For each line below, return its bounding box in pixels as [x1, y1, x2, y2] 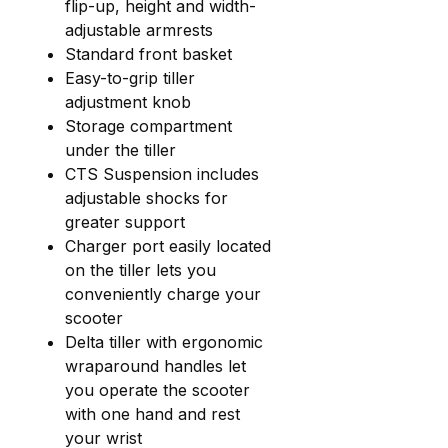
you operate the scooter [65, 379, 250, 400]
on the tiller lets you [65, 259, 216, 280]
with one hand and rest [65, 403, 240, 424]
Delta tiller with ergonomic [65, 331, 263, 352]
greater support [65, 211, 185, 232]
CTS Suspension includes [65, 163, 259, 184]
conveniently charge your [65, 283, 261, 304]
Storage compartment [65, 115, 232, 136]
